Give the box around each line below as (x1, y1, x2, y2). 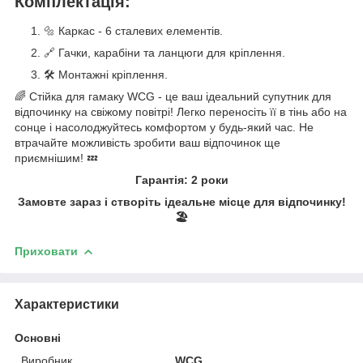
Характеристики (15, 297, 119, 311)
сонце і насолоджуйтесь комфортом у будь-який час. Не (15, 120, 314, 134)
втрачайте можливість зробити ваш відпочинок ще (15, 135, 280, 149)
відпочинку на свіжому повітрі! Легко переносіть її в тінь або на (15, 105, 347, 118)
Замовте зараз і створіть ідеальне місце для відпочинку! (17, 194, 346, 208)
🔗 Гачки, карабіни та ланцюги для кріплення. (44, 45, 285, 59)
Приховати (15, 244, 78, 258)
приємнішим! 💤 (15, 151, 98, 164)
